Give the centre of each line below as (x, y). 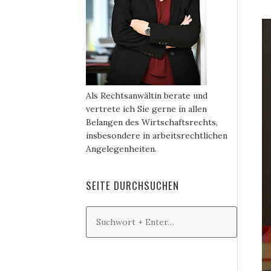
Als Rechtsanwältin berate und (147, 96)
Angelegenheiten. (121, 149)
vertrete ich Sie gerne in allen (146, 109)
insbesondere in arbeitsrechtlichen (157, 135)
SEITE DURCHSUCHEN (132, 185)
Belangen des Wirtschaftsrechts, (152, 122)
